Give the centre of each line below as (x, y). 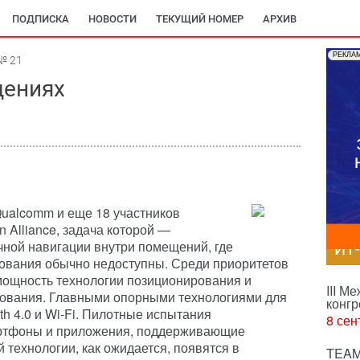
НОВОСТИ (112, 19)
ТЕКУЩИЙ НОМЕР (200, 19)
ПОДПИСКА (41, 19)
